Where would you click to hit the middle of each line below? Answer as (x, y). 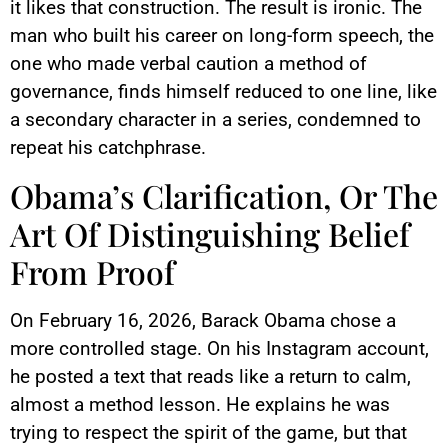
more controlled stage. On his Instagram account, (219, 348)
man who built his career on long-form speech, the (222, 36)
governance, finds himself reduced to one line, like (223, 92)
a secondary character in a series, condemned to (215, 120)
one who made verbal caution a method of (188, 64)
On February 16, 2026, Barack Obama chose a (203, 320)
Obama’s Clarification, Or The (224, 195)
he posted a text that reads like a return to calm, (210, 376)
